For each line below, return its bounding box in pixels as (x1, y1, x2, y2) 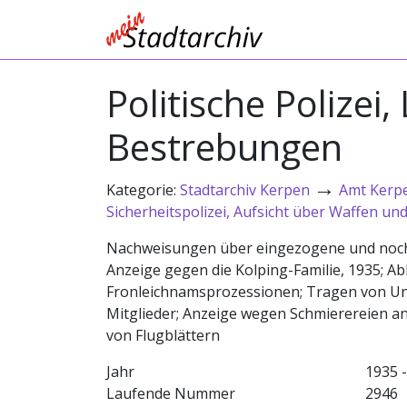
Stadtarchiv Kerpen (180, 180, 310, 200)
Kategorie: (106, 180, 180, 200)
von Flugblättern (106, 325, 220, 345)
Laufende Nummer (106, 383, 235, 403)
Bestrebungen (106, 122, 342, 172)
